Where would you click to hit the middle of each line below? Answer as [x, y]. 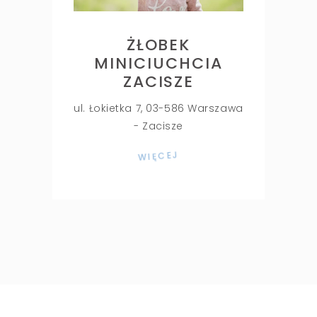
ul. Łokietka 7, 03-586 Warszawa [158, 108]
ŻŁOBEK [158, 45]
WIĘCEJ [158, 156]
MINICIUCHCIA [158, 63]
